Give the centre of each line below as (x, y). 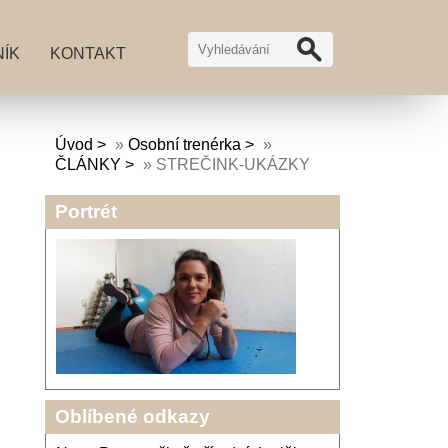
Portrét (85, 211)
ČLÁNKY (87, 164)
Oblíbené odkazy (132, 417)
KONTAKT (88, 53)
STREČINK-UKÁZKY (232, 164)
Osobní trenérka (184, 144)
